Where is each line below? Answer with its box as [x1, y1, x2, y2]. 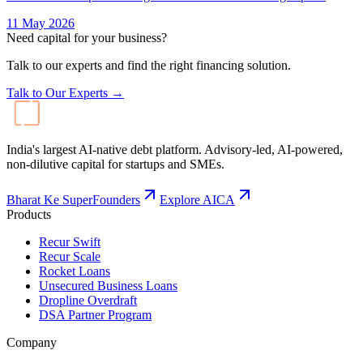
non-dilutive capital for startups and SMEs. [6, 156, 224, 171]
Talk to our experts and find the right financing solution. [6, 58, 291, 72]
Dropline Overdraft [39, 293, 137, 307]
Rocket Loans [39, 263, 110, 278]
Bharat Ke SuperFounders [6, 192, 140, 207]
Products [6, 207, 51, 221]
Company [6, 335, 57, 349]
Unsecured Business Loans [39, 278, 177, 293]
